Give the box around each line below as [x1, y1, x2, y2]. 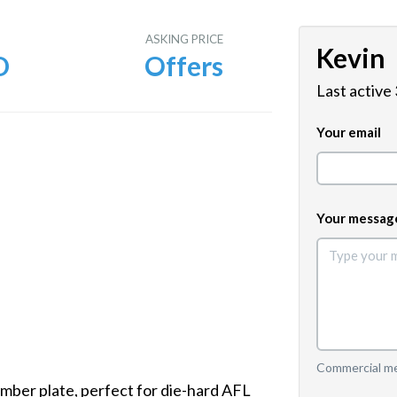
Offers [144, 50, 224, 82]
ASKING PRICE [144, 32, 223, 46]
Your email [315, 124, 381, 140]
